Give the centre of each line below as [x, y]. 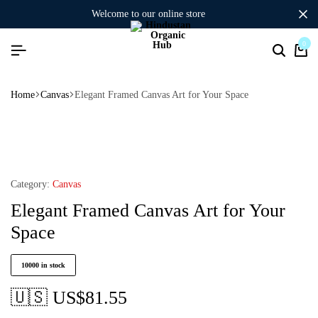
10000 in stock [43, 265]
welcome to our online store [153, 14]
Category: [30, 184]
